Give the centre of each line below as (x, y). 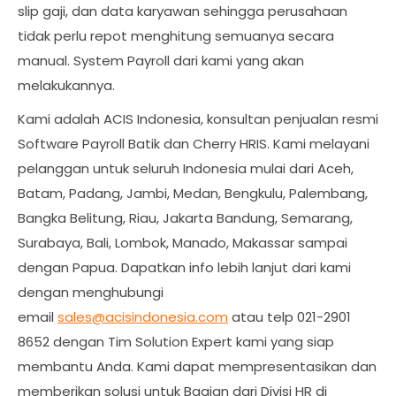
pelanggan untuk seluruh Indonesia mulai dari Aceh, (186, 168)
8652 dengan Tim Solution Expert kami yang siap (176, 341)
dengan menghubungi (91, 292)
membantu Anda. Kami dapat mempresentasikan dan (197, 366)
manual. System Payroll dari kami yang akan (161, 60)
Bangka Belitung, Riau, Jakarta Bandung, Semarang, (185, 217)
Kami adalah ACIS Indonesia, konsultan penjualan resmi (198, 118)
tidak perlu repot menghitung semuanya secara (176, 35)
